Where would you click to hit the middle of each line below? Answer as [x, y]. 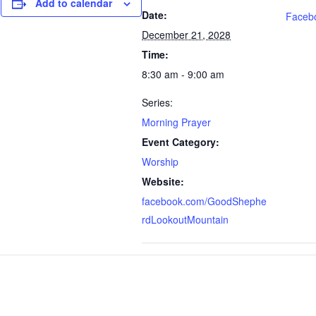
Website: [163, 181]
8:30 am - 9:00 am [183, 74]
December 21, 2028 [186, 35]
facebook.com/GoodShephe [204, 201]
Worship [160, 162]
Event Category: [181, 142]
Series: [157, 102]
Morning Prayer [176, 122]
